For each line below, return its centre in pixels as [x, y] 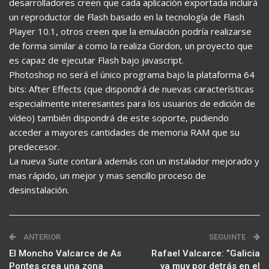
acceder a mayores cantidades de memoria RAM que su [124, 132]
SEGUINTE [228, 237]
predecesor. [34, 147]
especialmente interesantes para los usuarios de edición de [132, 103]
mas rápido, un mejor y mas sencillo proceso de [107, 175]
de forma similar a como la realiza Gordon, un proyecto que [131, 46]
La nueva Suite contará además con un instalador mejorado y [134, 161]
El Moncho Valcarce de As [65, 253]
